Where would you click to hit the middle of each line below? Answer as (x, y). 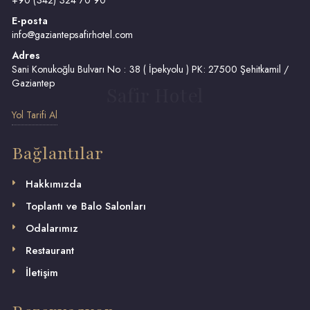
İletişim (42, 273)
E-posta (30, 21)
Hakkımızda (54, 184)
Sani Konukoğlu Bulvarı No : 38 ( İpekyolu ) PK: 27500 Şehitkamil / (150, 69)
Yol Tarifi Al (35, 115)
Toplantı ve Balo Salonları (86, 206)
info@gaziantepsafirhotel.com (72, 35)
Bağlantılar (57, 154)
